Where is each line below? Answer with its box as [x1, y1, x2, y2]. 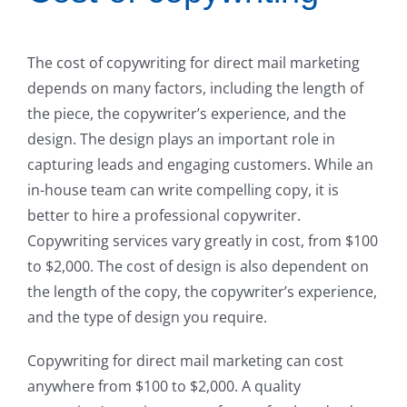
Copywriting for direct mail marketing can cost [27, 350, 343, 371]
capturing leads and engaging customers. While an [27, 154, 373, 174]
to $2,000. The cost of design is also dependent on [27, 255, 369, 276]
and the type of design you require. [27, 306, 267, 327]
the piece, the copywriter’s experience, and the [27, 103, 346, 124]
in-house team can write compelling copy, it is [27, 179, 339, 200]
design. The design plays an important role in [27, 128, 335, 149]
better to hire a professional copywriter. [27, 204, 301, 225]
